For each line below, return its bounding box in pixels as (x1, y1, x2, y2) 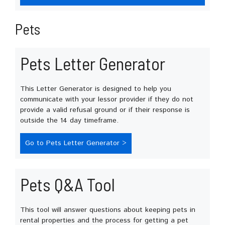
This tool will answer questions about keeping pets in (20, 204, 195, 215)
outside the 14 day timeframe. (20, 115, 119, 126)
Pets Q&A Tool (20, 173, 115, 195)
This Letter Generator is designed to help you (20, 83, 171, 94)
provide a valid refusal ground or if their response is (20, 104, 190, 115)
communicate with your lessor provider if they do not (20, 94, 193, 104)
